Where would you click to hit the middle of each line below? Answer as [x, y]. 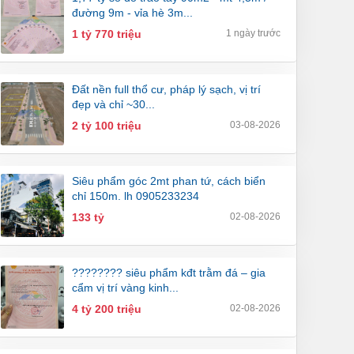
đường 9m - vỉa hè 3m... [132, 13]
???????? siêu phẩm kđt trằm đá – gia [169, 273]
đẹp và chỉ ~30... [113, 105]
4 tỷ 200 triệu [107, 309]
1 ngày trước [253, 34]
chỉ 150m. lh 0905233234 [136, 196]
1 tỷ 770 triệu [107, 34]
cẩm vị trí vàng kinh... [125, 288]
